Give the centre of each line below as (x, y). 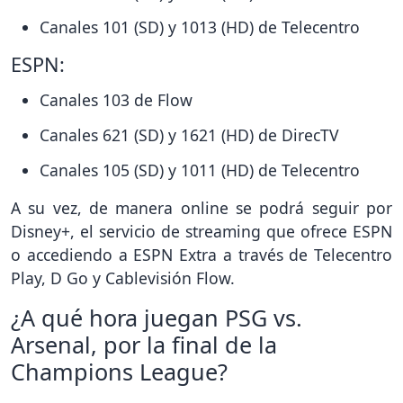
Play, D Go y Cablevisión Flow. (123, 278)
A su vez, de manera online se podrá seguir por (201, 207)
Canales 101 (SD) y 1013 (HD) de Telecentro (200, 27)
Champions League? (119, 371)
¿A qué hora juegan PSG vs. (157, 317)
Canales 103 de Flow (116, 100)
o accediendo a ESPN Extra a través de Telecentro (201, 254)
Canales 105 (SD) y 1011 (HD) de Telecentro (200, 170)
